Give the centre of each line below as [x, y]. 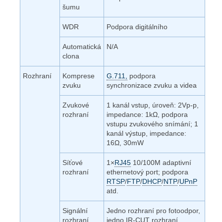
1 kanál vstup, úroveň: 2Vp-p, [153, 105]
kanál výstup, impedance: [146, 133]
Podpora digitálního [137, 27]
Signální [75, 210]
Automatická [82, 46]
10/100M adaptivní [161, 162]
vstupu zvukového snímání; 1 [152, 124]
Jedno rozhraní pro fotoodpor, [153, 210]
